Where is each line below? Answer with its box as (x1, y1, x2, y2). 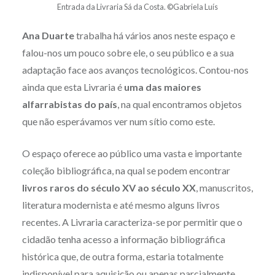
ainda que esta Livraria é (21, 81, 124, 93)
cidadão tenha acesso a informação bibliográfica (21, 233, 225, 246)
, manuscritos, (195, 182, 253, 194)
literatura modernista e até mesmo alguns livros (21, 199, 220, 211)
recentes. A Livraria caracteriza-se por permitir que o (21, 216, 242, 228)
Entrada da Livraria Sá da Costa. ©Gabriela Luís (57, 2, 218, 12)
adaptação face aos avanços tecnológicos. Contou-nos (21, 64, 249, 76)
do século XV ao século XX (76, 182, 196, 194)
